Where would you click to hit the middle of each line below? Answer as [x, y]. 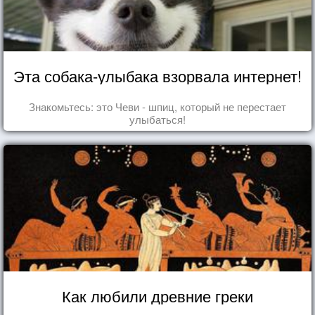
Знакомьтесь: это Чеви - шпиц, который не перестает [157, 106]
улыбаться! [157, 119]
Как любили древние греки [157, 295]
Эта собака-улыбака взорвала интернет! [157, 75]
